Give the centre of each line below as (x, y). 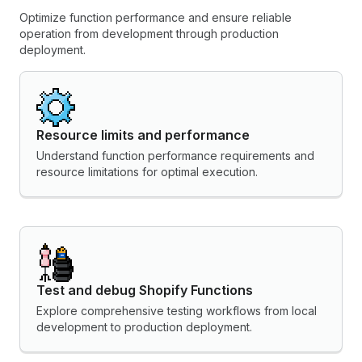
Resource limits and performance (143, 135)
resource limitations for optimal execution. (147, 172)
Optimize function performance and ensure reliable (156, 18)
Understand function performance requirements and (175, 156)
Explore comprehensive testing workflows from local (177, 311)
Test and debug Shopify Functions (145, 290)
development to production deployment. (144, 327)
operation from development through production (149, 34)
